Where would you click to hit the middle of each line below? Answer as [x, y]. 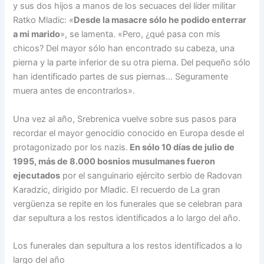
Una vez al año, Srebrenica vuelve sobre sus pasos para [125, 119]
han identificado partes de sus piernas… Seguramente [121, 77]
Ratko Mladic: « [44, 20]
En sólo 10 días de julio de [181, 147]
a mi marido [37, 34]
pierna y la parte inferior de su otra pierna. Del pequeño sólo [132, 63]
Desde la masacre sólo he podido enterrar [160, 20]
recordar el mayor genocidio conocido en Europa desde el [129, 133]
